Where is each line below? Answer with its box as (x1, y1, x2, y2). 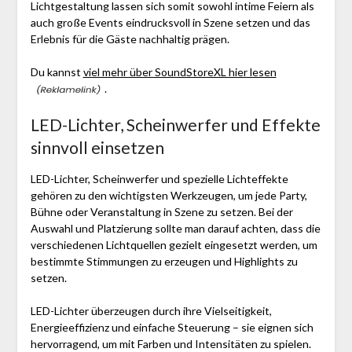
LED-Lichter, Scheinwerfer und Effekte (30, 114, 321, 134)
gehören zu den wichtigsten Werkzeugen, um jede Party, (30, 188, 307, 202)
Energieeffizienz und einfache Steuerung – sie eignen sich (30, 320, 313, 334)
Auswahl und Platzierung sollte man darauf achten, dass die (30, 221, 321, 235)
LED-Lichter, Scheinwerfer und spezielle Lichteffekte (30, 171, 288, 185)
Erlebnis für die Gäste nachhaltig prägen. (30, 31, 229, 46)
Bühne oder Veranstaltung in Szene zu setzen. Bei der (30, 204, 293, 218)
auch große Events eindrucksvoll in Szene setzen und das (30, 15, 310, 29)
